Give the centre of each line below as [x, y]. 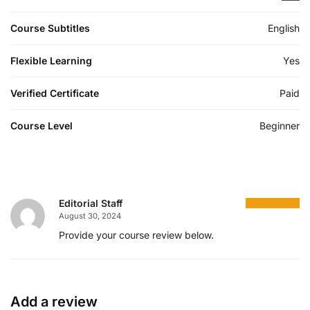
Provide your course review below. [136, 235]
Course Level [42, 125]
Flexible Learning [51, 60]
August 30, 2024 [90, 216]
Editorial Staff [91, 203]
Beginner [280, 125]
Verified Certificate [55, 93]
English [284, 28]
